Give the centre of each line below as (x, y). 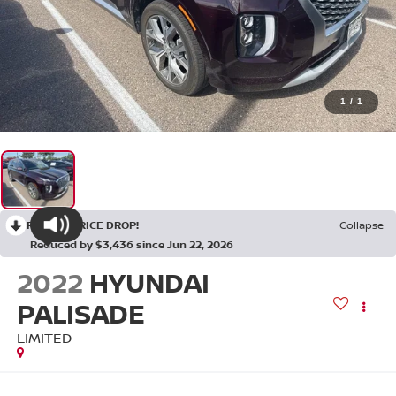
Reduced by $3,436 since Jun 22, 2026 (132, 244)
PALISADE (80, 314)
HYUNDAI (149, 283)
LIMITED (44, 338)
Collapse (362, 225)
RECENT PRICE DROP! (83, 225)
